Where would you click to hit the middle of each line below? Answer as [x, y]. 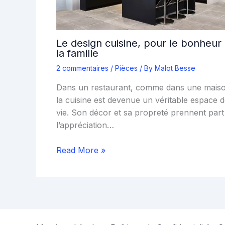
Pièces [126, 68]
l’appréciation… [85, 125]
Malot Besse [175, 68]
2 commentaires [82, 68]
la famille [77, 53]
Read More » [81, 150]
